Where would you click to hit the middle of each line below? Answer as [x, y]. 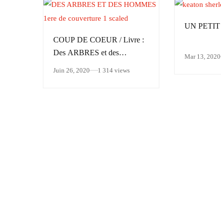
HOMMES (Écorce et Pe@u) [99, 65]
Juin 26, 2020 [72, 70]
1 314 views [114, 70]
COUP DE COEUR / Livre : [99, 40]
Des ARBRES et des [86, 53]
